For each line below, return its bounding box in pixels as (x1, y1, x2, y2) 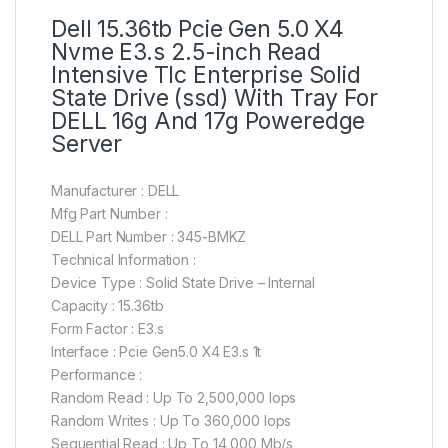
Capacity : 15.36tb (51, 297, 164, 315)
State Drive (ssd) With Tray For (51, 84, 378, 113)
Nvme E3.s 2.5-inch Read (51, 38, 321, 67)
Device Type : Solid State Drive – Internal (51, 274, 316, 292)
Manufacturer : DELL (51, 182, 180, 200)
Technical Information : (51, 251, 196, 269)
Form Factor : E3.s (51, 320, 164, 338)
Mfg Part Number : (51, 205, 168, 223)
